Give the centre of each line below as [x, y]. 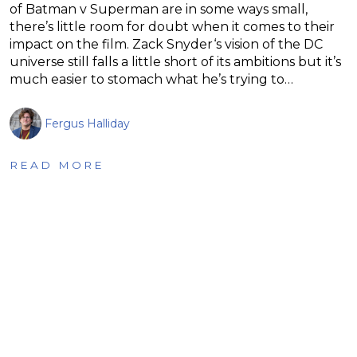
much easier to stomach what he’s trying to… [151, 79]
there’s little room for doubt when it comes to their [172, 26]
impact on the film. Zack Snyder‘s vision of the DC [166, 44]
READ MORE [57, 165]
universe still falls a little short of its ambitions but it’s [175, 61]
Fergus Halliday [87, 123]
